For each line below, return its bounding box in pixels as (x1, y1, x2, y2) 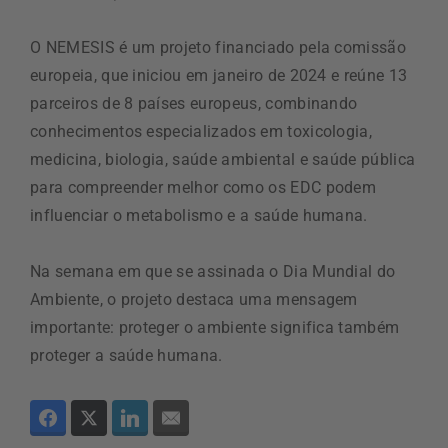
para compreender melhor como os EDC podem (30, 178, 377, 197)
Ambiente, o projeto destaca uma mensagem (30, 290, 358, 309)
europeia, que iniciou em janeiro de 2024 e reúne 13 (30, 66, 408, 85)
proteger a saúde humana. (30, 346, 223, 365)
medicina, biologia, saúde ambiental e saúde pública (30, 150, 416, 169)
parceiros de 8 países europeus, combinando (30, 94, 358, 113)
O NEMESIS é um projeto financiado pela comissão (30, 38, 407, 57)
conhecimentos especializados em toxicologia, (30, 122, 373, 141)
